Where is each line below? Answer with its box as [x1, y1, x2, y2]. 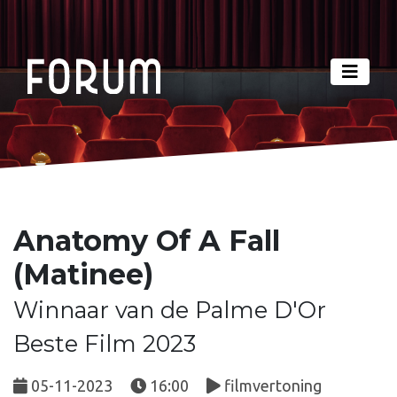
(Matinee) [13, 256, 153, 292]
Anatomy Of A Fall [13, 222, 280, 258]
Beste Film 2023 [13, 329, 196, 357]
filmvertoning [221, 376, 322, 394]
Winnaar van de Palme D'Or [13, 295, 326, 323]
